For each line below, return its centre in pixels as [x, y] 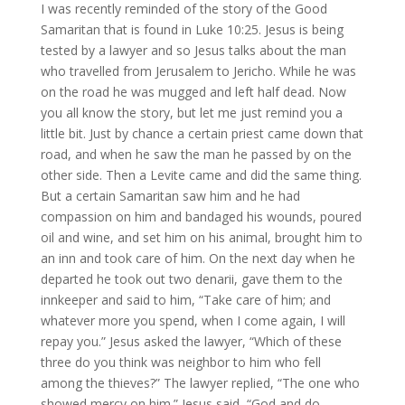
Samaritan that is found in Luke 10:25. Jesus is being [192, 29]
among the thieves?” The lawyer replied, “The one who [200, 383]
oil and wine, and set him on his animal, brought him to [201, 237]
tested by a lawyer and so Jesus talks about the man [193, 50]
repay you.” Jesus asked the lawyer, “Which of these [191, 341]
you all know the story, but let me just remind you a [191, 113]
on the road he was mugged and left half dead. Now [193, 92]
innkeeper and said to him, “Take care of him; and [185, 300]
